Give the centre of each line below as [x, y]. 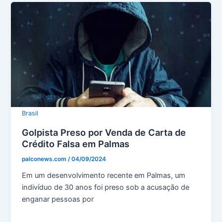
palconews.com [45, 159]
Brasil [30, 113]
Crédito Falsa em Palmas [76, 144]
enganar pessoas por [58, 199]
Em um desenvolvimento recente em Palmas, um [104, 175]
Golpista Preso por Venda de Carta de [104, 133]
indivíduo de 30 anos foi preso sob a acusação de [106, 187]
